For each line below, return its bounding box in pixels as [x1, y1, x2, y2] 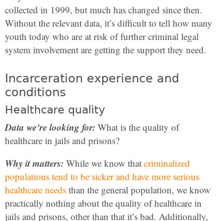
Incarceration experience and [5, 72, 179, 85]
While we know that [64, 157, 144, 169]
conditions [5, 85, 66, 99]
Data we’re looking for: [5, 120, 95, 134]
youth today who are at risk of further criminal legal [5, 30, 199, 42]
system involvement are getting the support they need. [5, 43, 206, 56]
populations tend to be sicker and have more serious [5, 170, 199, 183]
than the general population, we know [66, 184, 211, 196]
